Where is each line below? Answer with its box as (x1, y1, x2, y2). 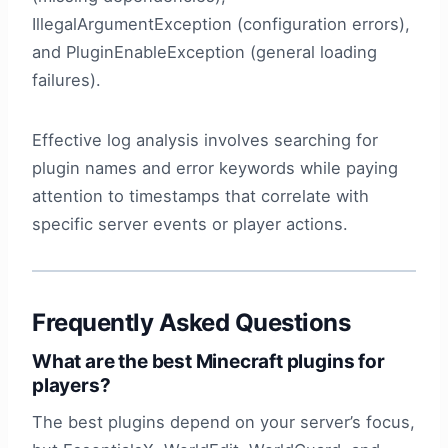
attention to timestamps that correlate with (32, 186, 369, 207)
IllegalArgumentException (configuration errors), (32, 14, 410, 35)
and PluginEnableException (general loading (32, 42, 377, 63)
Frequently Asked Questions (32, 308, 351, 338)
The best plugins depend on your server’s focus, (32, 411, 415, 432)
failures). (32, 70, 101, 91)
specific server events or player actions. (32, 214, 348, 235)
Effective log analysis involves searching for (32, 130, 378, 151)
